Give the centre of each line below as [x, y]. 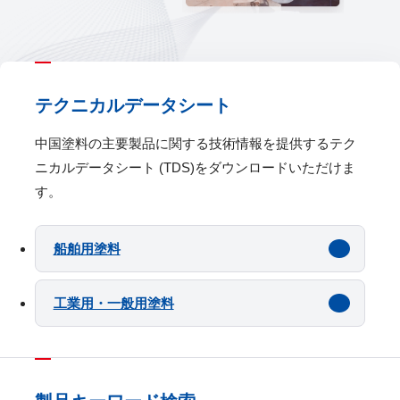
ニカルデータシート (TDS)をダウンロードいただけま [195, 167]
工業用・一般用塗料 [113, 303]
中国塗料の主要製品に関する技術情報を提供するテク [195, 143]
